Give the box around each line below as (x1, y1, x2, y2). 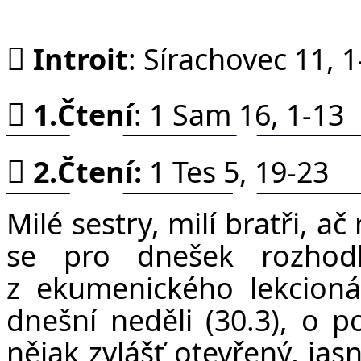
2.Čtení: (33, 152, 149, 192)
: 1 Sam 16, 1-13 (134, 94, 344, 134)
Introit (33, 39, 128, 78)
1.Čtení (33, 94, 134, 134)
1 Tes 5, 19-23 (149, 152, 329, 192)
